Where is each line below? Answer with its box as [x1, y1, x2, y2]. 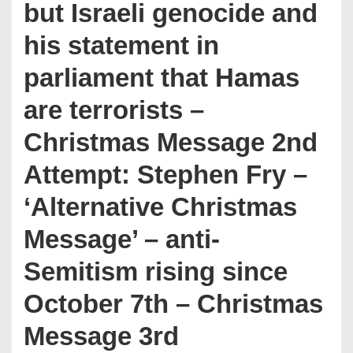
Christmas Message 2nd [24, 128, 318, 157]
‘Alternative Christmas [24, 192, 297, 221]
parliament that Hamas [24, 63, 299, 92]
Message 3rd [24, 321, 179, 351]
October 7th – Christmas [24, 289, 323, 318]
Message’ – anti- [24, 225, 220, 254]
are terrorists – [24, 95, 204, 124]
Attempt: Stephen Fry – [24, 160, 307, 189]
